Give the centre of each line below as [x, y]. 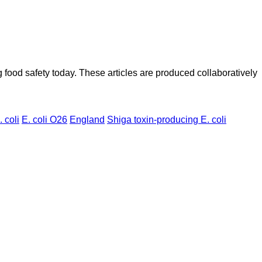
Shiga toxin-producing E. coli [167, 120]
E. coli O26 [44, 120]
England [87, 120]
